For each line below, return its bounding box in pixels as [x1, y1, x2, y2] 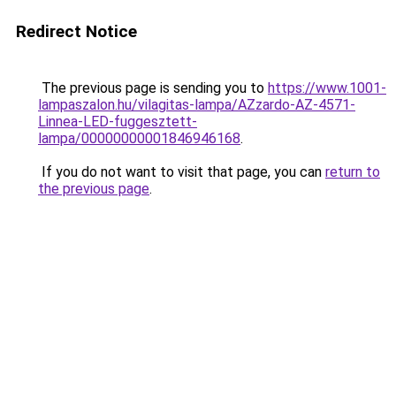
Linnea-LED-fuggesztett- [38, 113, 197, 130]
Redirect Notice [16, 21, 137, 42]
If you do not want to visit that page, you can [38, 164, 325, 180]
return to [325, 164, 380, 180]
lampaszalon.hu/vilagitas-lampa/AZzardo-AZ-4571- [38, 96, 355, 113]
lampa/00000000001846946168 [38, 130, 240, 147]
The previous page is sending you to [38, 80, 268, 96]
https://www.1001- [268, 80, 386, 96]
